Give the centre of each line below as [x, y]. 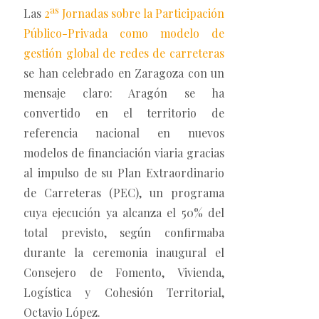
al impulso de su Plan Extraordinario [124, 173]
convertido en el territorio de [124, 113]
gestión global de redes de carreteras [124, 53]
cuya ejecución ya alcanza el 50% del [124, 213]
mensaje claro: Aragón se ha [124, 93]
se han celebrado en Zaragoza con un [124, 73]
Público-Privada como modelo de [124, 33]
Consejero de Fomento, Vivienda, [124, 273]
